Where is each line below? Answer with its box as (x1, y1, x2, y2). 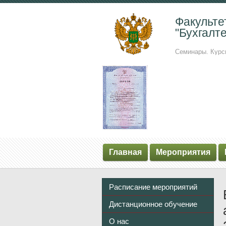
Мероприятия (156, 148, 210, 157)
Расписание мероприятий (109, 183, 197, 192)
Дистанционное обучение (109, 200, 197, 209)
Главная (109, 148, 142, 157)
